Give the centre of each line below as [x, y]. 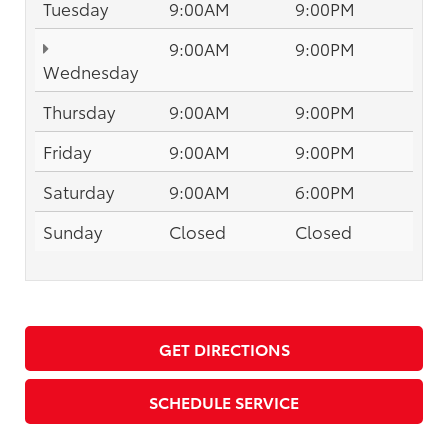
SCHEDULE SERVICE [224, 402]
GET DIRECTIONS [224, 349]
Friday [67, 151]
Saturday [78, 191]
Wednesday [90, 71]
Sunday [72, 231]
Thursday [79, 111]
